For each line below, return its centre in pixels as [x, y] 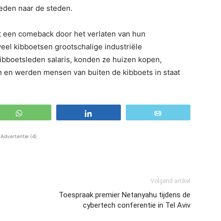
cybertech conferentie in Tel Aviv [137, 205]
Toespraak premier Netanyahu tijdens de [125, 195]
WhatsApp [45, 113]
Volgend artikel [170, 181]
